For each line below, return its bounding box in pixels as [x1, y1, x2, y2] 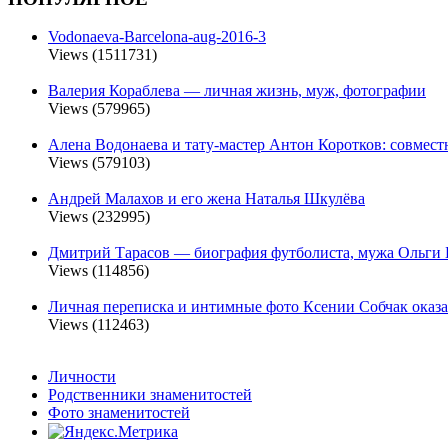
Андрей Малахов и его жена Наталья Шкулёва [48, 190, 365, 208]
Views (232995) [48, 208, 150, 226]
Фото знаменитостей [48, 404, 190, 422]
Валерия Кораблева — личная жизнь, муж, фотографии [48, 82, 426, 100]
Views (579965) [48, 100, 150, 118]
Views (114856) [48, 262, 149, 280]
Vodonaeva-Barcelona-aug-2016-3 [48, 28, 266, 46]
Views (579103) [48, 154, 150, 172]
